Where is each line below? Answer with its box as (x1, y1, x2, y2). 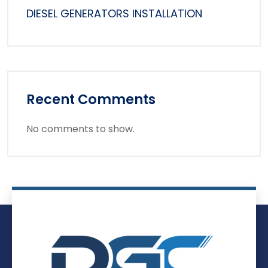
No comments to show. (26, 122, 135, 136)
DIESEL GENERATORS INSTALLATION (26, 6, 202, 22)
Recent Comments (26, 90, 156, 109)
